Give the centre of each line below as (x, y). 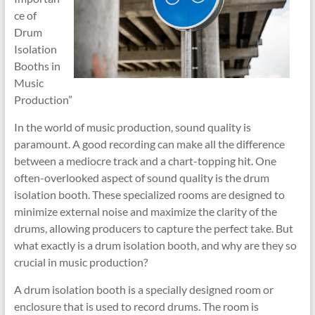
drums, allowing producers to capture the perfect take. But (153, 228)
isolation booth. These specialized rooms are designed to (149, 194)
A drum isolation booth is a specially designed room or (143, 289)
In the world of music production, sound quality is (132, 127)
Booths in (37, 66)
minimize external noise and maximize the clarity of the (145, 211)
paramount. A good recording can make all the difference (149, 144)
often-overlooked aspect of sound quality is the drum (141, 178)
